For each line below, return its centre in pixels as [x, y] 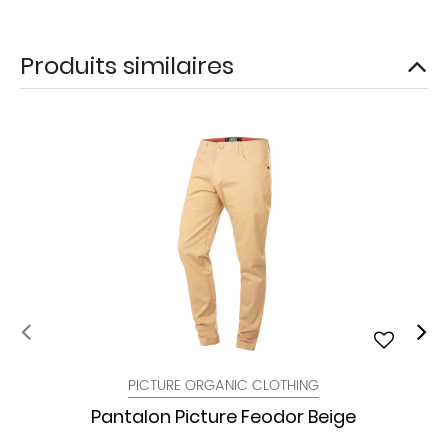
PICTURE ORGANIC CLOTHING [224, 385]
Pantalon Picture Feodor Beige [224, 416]
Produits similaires [127, 65]
